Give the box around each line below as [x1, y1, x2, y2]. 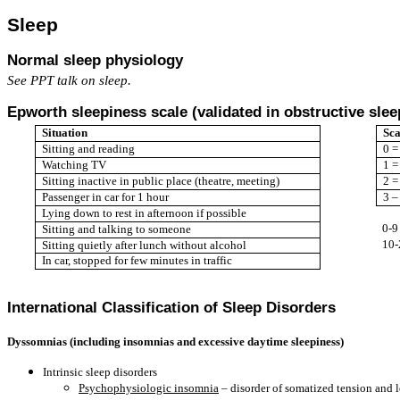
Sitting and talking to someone [42, 222, 192, 236]
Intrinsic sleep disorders [43, 365, 157, 379]
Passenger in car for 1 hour [42, 190, 170, 204]
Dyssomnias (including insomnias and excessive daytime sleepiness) [7, 335, 344, 348]
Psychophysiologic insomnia [79, 381, 219, 395]
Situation [42, 126, 88, 139]
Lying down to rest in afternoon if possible [42, 206, 247, 220]
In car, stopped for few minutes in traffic [42, 254, 233, 267]
